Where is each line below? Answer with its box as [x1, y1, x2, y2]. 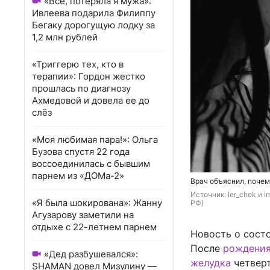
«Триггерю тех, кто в [32, 58, 124, 70]
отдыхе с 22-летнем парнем [32, 221, 157, 233]
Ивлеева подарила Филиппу [32, 7, 155, 19]
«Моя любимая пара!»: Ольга [32, 134, 158, 145]
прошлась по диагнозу [32, 83, 131, 94]
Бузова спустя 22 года [32, 146, 130, 157]
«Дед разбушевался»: [44, 248, 138, 260]
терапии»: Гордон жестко [32, 71, 145, 82]
